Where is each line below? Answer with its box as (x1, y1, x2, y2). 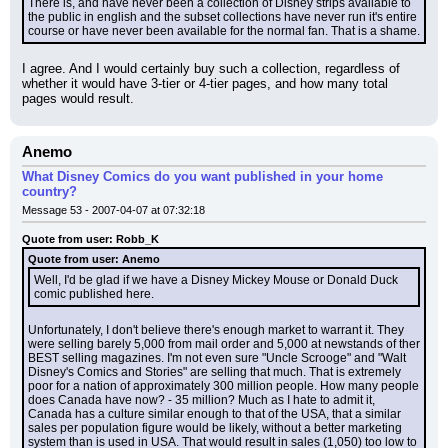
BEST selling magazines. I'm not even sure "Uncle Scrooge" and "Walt (28, 351, 406, 365)
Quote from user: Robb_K (22, 233, 159, 245)
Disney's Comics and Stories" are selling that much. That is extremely (28, 365, 401, 379)
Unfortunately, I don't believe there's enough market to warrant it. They (28, 323, 404, 337)
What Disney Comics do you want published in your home (22, 169, 383, 184)
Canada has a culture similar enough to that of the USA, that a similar (28, 407, 401, 421)
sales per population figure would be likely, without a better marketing (28, 421, 402, 435)
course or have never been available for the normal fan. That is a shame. (28, 24, 420, 38)
